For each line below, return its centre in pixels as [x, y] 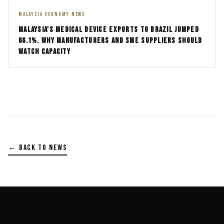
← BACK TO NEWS [38, 147]
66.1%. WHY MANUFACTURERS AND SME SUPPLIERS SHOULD [110, 40]
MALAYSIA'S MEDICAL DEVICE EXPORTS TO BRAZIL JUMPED [109, 29]
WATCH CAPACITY [44, 51]
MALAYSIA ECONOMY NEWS [52, 14]
